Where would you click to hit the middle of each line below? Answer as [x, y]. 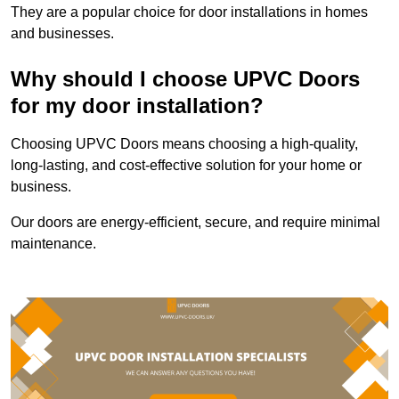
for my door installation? [137, 105]
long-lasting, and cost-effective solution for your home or [186, 165]
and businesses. [62, 33]
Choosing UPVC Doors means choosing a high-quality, [184, 143]
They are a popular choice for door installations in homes [189, 12]
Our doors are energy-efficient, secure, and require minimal [195, 222]
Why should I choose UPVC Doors [185, 78]
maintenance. [53, 243]
